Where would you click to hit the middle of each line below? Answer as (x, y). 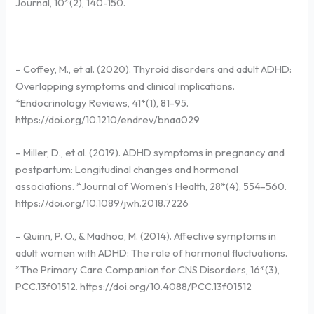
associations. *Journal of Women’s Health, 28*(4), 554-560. (151, 186)
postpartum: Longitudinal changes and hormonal (127, 169)
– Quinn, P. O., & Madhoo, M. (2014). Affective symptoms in (146, 236)
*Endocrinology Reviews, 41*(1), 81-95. (102, 102)
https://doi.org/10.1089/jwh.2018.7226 (102, 203)
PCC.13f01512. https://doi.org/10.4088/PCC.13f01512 (134, 287)
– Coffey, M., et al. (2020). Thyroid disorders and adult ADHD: (154, 69)
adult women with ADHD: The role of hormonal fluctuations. (152, 253)
